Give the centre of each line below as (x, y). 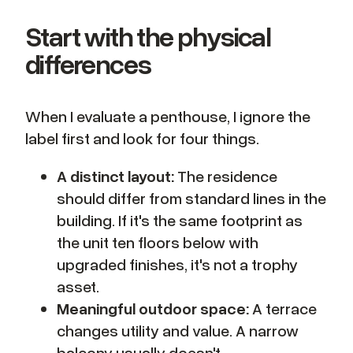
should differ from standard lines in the (191, 197)
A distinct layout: (115, 175)
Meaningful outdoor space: (153, 308)
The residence (226, 175)
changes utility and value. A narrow (178, 330)
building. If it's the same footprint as (180, 219)
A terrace (283, 308)
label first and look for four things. (142, 137)
